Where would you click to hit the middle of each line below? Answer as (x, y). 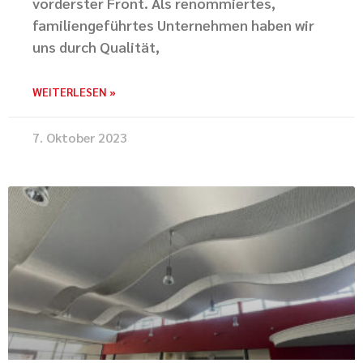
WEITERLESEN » (74, 92)
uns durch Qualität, (96, 47)
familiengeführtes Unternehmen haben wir (173, 25)
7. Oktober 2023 (80, 137)
